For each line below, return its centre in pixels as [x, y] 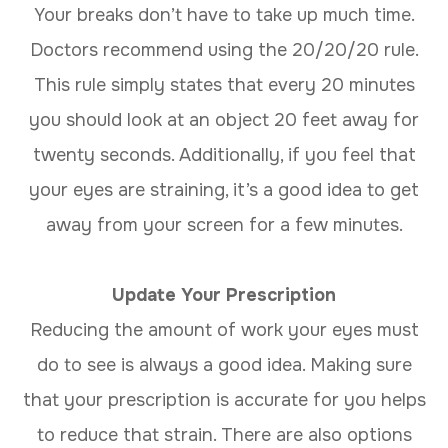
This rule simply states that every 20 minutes [224, 84]
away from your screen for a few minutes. [224, 224]
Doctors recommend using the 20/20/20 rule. [224, 49]
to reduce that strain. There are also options [224, 434]
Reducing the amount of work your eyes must [224, 329]
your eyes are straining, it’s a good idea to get [224, 189]
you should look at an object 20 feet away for [224, 119]
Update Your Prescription [224, 294]
